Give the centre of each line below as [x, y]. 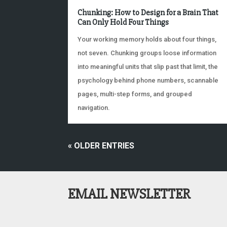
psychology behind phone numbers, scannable [148, 80]
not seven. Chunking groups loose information [147, 53]
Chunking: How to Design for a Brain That [148, 12]
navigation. [94, 107]
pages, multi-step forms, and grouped [135, 94]
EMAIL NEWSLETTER [129, 194]
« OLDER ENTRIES [101, 145]
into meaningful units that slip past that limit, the [148, 66]
